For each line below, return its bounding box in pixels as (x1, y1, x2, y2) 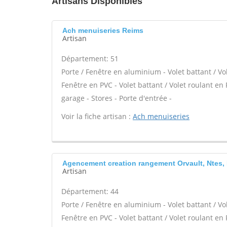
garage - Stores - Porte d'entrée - (61, 93, 172, 103)
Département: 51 (61, 54, 119, 63)
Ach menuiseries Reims (62, 26, 143, 34)
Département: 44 (61, 186, 119, 196)
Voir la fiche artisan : (61, 111, 133, 121)
